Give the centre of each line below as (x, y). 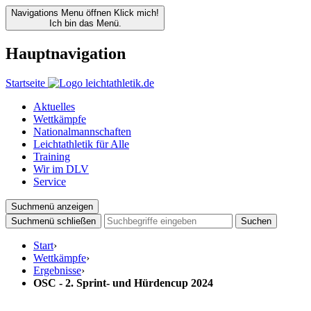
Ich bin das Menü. (85, 23)
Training (52, 156)
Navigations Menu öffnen (61, 13)
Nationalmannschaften (82, 131)
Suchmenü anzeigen (52, 206)
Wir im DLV (61, 169)
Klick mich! (136, 13)
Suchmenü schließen (53, 221)
